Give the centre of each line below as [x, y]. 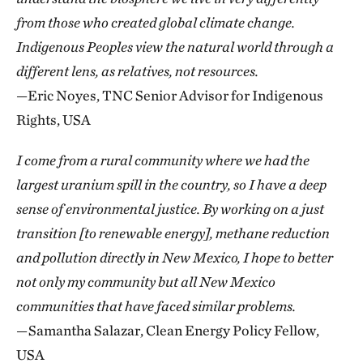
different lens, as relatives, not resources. [137, 70]
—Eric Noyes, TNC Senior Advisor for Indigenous [170, 95]
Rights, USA [53, 119]
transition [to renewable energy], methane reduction [173, 233]
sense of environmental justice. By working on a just [170, 208]
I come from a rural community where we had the [163, 160]
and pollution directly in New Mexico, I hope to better [175, 257]
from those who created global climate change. [156, 22]
